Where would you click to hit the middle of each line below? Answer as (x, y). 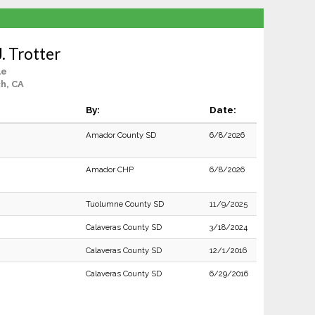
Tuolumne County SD (124, 204)
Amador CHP (109, 169)
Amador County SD (121, 135)
